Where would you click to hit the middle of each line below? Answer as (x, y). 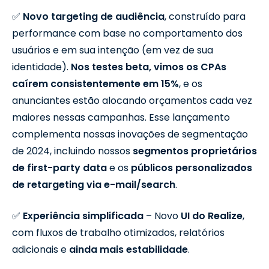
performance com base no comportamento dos (127, 33)
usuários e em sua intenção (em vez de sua (113, 50)
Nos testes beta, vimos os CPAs (149, 67)
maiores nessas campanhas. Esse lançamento (121, 117)
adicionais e (41, 249)
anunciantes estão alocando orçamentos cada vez (132, 100)
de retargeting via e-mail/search (94, 184)
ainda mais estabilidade (128, 249)
